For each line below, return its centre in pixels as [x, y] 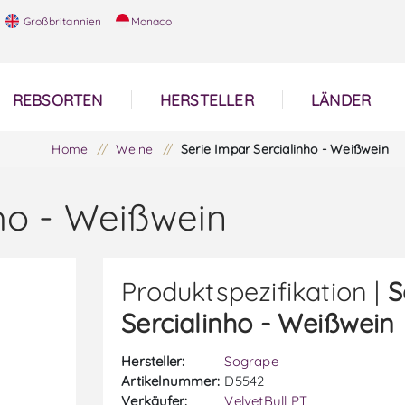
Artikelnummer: [171, 381]
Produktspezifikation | [254, 291]
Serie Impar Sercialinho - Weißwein [285, 149]
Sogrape [251, 361]
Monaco [151, 21]
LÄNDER [341, 100]
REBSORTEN [57, 100]
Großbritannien [61, 21]
